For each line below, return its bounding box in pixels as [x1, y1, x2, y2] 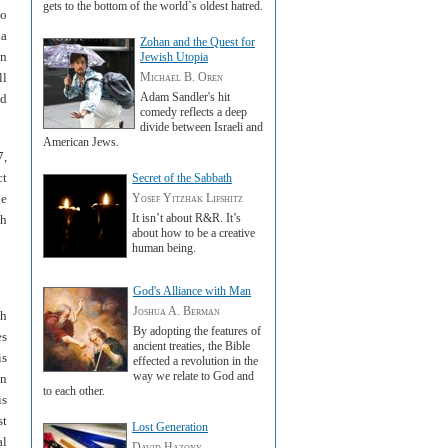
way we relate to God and [133, 369, 254, 383]
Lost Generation [132, 420, 208, 434]
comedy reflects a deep [140, 105, 247, 119]
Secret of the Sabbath [132, 171, 232, 185]
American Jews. [43, 135, 119, 149]
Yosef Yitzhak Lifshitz [132, 191, 243, 205]
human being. [132, 241, 196, 255]
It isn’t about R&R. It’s [132, 211, 241, 225]
